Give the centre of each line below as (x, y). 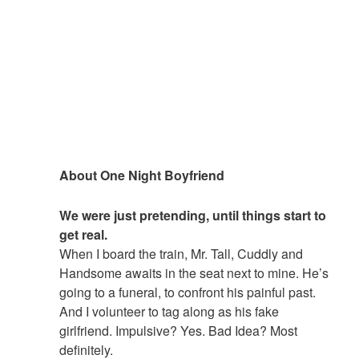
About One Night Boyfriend (142, 175)
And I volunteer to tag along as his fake (169, 312)
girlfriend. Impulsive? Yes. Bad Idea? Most (179, 331)
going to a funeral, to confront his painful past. (188, 292)
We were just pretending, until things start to (193, 216)
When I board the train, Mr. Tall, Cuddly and (182, 254)
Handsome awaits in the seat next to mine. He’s (194, 273)
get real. (84, 235)
